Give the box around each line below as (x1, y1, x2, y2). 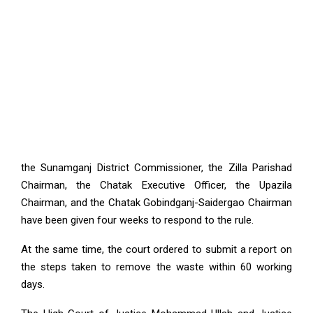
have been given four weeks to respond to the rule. (21, 214, 254, 226)
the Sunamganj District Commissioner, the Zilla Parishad (21, 161, 292, 174)
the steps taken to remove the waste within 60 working (21, 261, 292, 273)
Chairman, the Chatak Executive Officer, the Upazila (21, 179, 292, 191)
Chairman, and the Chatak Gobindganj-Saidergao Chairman (21, 196, 292, 209)
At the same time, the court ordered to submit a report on (21, 243, 292, 256)
